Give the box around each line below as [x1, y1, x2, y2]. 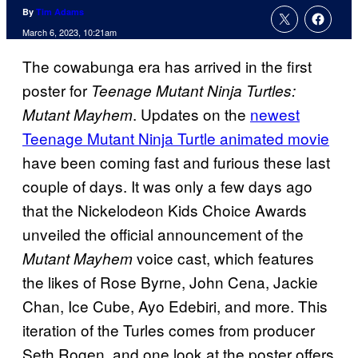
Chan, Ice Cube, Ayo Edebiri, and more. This [22, 295, 328, 317]
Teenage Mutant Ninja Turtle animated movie [22, 127, 329, 149]
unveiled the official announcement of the [22, 223, 304, 245]
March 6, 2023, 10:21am [22, 26, 117, 39]
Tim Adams [36, 6, 84, 18]
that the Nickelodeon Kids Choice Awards [22, 199, 307, 221]
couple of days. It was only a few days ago [22, 175, 312, 197]
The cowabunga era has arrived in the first [22, 55, 312, 78]
